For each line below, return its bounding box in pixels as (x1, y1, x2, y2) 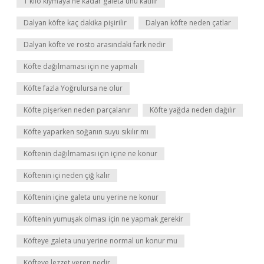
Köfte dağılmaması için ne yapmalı (24, 61, 137, 71)
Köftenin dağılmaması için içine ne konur (24, 148, 157, 159)
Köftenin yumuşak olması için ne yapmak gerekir (24, 214, 183, 224)
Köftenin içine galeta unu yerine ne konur (24, 192, 159, 202)
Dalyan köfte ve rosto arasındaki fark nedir (24, 39, 166, 49)
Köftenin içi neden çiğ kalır (24, 170, 110, 180)
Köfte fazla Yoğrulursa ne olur (24, 83, 123, 93)
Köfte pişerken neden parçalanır (24, 105, 131, 115)
